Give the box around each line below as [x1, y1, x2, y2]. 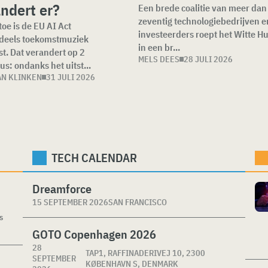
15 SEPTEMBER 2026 [32, 197, 108, 208]
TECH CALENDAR [51, 150, 137, 166]
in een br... [138, 41, 180, 53]
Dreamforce [32, 181, 92, 197]
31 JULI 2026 [46, 72, 95, 83]
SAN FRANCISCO [108, 197, 167, 208]
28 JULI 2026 [183, 54, 233, 65]
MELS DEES [138, 54, 179, 65]
